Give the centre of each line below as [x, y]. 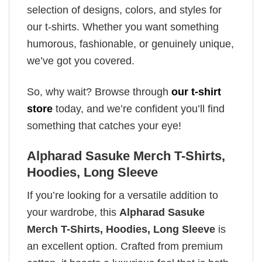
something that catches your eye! [104, 125]
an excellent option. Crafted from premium [125, 246]
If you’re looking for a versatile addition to [123, 195]
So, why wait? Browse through [99, 92]
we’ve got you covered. [81, 61]
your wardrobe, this [73, 212]
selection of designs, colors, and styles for [124, 10]
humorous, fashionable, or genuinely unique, [130, 44]
